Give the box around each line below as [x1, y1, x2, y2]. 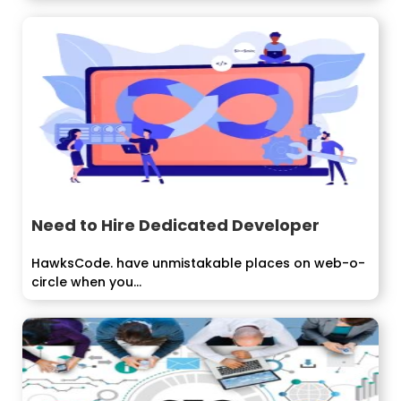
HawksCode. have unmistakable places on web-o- [31, 253, 365, 272]
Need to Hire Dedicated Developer [31, 213, 320, 236]
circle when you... [31, 272, 141, 291]
